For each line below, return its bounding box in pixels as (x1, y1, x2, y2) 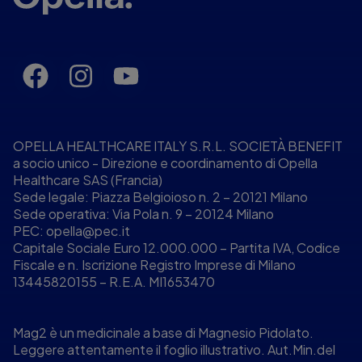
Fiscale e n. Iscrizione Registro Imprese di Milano (13, 256, 296, 274)
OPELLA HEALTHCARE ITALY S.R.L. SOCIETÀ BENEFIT (13, 137, 343, 155)
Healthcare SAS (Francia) (13, 171, 162, 189)
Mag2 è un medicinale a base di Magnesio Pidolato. (13, 324, 314, 342)
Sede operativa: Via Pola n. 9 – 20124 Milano (13, 205, 274, 223)
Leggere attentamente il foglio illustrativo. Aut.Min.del (13, 341, 335, 359)
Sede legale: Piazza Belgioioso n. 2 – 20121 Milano (13, 188, 308, 206)
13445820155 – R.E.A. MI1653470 (13, 273, 215, 291)
